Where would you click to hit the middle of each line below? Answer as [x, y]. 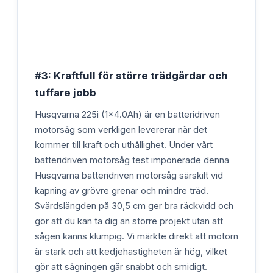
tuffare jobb [66, 92]
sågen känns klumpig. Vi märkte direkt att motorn [136, 236]
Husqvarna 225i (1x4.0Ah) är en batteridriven [127, 114]
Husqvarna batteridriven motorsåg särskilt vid [129, 175]
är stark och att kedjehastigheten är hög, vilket [131, 251]
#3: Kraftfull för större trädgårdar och [131, 75]
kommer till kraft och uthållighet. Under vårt [124, 145]
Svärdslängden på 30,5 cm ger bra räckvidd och [134, 206]
